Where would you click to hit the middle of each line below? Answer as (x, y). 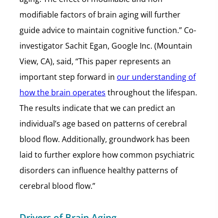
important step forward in (68, 77)
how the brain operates (63, 92)
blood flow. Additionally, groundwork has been (105, 139)
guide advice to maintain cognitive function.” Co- (108, 30)
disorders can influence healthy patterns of (99, 170)
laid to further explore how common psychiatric (107, 155)
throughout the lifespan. (151, 92)
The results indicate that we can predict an (97, 108)
